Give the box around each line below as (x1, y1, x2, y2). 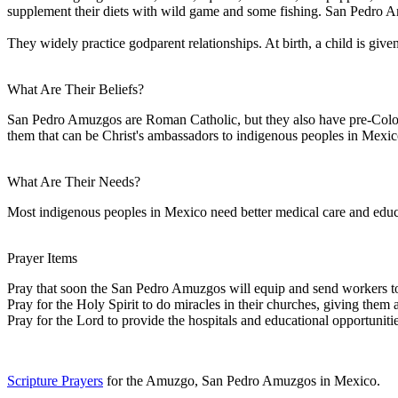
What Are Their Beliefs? (7, 81, 144, 97)
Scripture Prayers (7, 372, 103, 388)
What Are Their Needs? (7, 173, 140, 189)
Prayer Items (7, 250, 77, 266)
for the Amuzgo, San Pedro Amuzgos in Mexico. (103, 372, 380, 388)
